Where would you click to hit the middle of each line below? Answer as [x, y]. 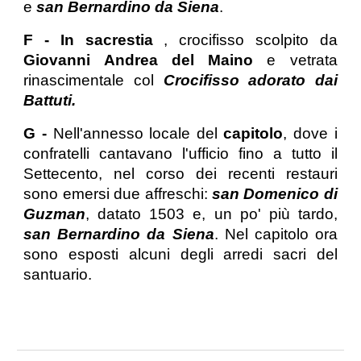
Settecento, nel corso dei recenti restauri [180, 174]
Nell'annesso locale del [138, 134]
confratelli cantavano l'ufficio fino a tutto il [180, 154]
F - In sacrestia [94, 40]
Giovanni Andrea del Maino [145, 60]
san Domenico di [274, 194]
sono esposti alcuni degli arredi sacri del [180, 255]
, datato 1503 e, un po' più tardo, [212, 214]
